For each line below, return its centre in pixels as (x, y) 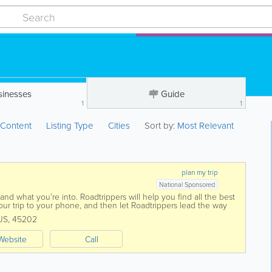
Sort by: (160, 125)
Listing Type (71, 125)
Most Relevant (206, 125)
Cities (119, 125)
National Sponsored (187, 184)
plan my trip (200, 172)
